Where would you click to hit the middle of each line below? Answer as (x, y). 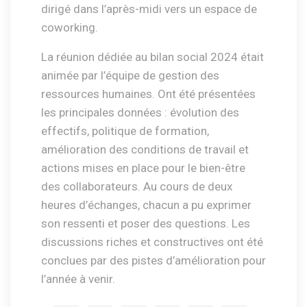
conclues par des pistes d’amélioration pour (153, 261)
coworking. (72, 28)
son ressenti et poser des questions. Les (146, 224)
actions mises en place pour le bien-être (143, 168)
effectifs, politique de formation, (125, 131)
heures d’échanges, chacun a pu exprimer (146, 205)
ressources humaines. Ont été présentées (148, 94)
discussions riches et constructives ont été (152, 242)
